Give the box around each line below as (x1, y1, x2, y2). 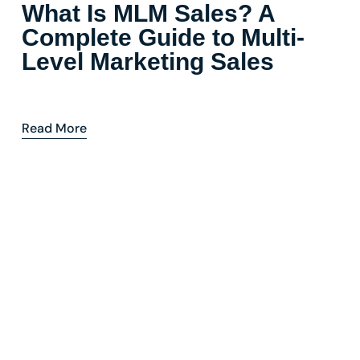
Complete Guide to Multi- (22, 23, 305, 51)
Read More (22, 119, 87, 137)
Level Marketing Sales (22, 47, 274, 75)
